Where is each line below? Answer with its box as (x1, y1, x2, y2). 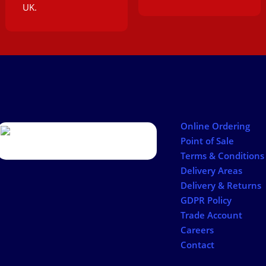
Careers (180, 224, 214, 236)
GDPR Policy (180, 194, 232, 207)
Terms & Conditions (180, 150, 264, 162)
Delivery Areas (180, 164, 242, 177)
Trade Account (180, 209, 242, 221)
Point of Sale (180, 135, 234, 147)
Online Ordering (180, 120, 250, 132)
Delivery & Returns (180, 179, 261, 192)
